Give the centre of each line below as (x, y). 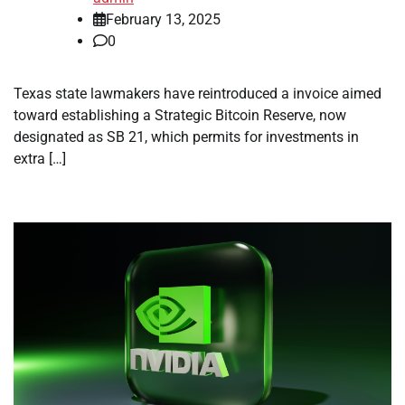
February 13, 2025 (163, 20)
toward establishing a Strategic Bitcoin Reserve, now (180, 116)
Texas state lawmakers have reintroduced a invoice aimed (198, 94)
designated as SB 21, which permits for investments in (186, 137)
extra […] (40, 159)
